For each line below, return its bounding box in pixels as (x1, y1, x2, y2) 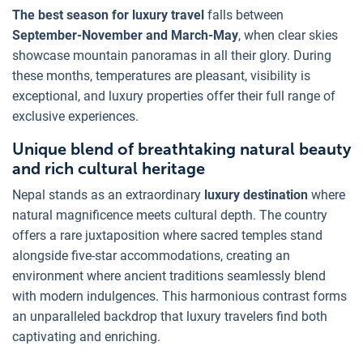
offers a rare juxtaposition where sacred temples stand (12, 227, 322, 243)
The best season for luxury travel (12, 6, 204, 23)
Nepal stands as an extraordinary (12, 186, 204, 203)
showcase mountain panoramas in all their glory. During (12, 47, 331, 63)
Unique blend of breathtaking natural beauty (12, 139, 351, 159)
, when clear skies (238, 27, 338, 43)
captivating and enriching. (12, 328, 160, 344)
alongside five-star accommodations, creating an (12, 247, 290, 263)
